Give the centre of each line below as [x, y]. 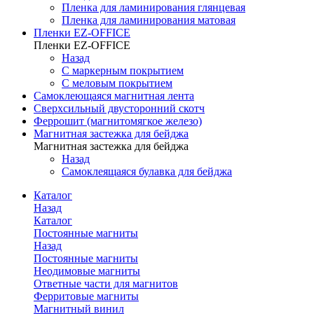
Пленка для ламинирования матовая [149, 20]
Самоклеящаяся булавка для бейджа [147, 171]
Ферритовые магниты [86, 296]
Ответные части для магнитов [106, 284]
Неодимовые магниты [87, 271]
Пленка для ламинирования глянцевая [153, 7]
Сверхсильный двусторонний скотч [119, 108]
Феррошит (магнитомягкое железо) [118, 121]
